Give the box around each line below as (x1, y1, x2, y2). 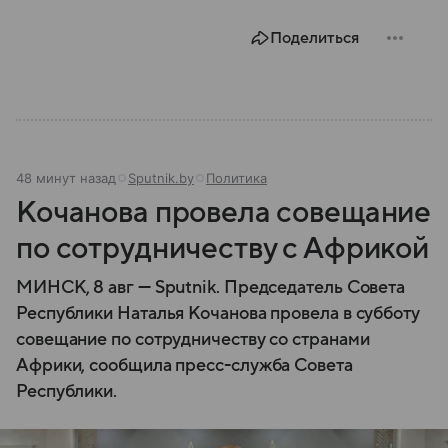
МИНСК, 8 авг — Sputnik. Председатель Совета (16, 278, 406, 298)
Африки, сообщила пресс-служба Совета (16, 356, 353, 376)
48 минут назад (16, 170, 116, 187)
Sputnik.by (128, 170, 194, 187)
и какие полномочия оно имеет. (29, 14, 263, 34)
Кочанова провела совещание (16, 196, 432, 230)
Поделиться (270, 29, 359, 48)
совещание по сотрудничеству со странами (16, 330, 370, 350)
